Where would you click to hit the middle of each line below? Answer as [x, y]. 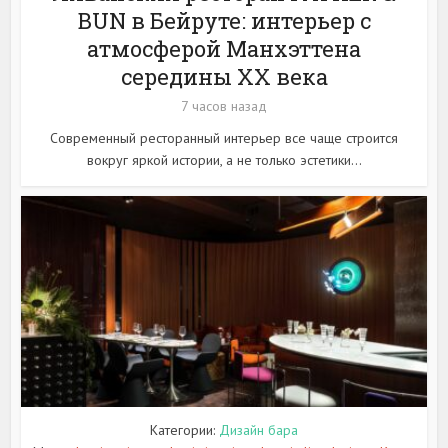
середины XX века [224, 76]
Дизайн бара [258, 429]
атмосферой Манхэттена [224, 48]
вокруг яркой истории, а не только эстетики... [224, 159]
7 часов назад [224, 105]
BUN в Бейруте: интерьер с [224, 20]
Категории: [184, 429]
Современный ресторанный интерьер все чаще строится [224, 137]
